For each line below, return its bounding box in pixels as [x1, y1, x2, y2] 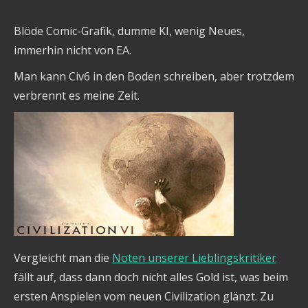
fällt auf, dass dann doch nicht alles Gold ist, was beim [14, 269, 288, 285]
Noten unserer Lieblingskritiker [112, 250, 276, 265]
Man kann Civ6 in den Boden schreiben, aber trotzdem [14, 68, 294, 84]
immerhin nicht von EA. [14, 42, 131, 58]
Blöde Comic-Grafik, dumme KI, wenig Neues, [14, 23, 245, 38]
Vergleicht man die [14, 250, 112, 265]
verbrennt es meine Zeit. [14, 87, 140, 103]
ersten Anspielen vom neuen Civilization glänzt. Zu [14, 288, 274, 304]
